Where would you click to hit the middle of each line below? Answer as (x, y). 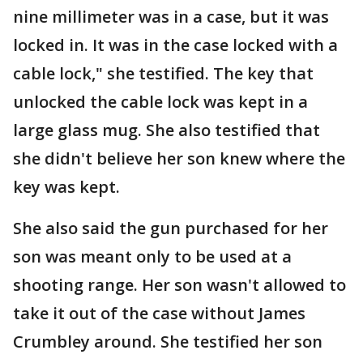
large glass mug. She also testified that (167, 130)
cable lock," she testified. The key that (163, 73)
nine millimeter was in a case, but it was (171, 17)
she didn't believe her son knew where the (179, 158)
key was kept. (70, 187)
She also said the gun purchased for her (171, 228)
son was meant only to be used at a (152, 256)
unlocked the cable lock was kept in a (160, 102)
